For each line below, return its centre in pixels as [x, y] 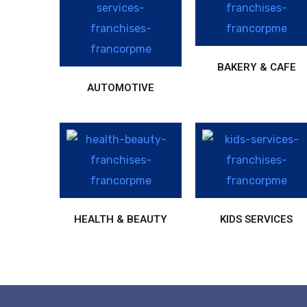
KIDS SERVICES [257, 219]
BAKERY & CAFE [256, 67]
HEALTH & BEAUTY [121, 219]
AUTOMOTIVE [121, 87]
